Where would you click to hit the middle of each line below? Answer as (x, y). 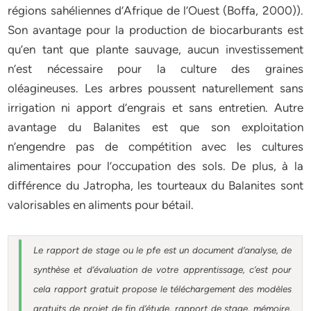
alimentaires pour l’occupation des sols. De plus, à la (155, 166)
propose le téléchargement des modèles (207, 289)
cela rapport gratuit (78, 289)
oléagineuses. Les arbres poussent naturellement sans (155, 88)
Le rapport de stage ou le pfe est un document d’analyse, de (163, 250)
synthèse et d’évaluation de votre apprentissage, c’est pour (163, 269)
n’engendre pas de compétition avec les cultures (155, 146)
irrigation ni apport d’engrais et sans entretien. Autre (155, 108)
